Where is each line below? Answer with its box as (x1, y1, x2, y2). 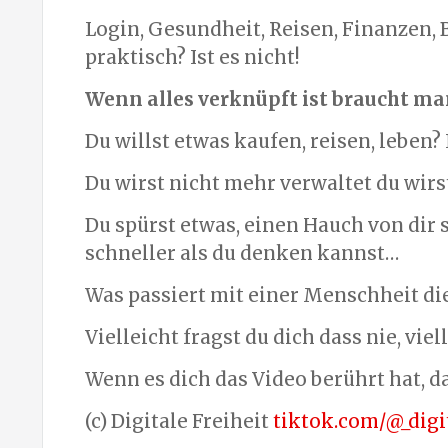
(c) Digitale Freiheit (85, 409, 273, 433)
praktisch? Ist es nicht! (85, 45, 300, 69)
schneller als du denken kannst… (85, 241, 399, 265)
